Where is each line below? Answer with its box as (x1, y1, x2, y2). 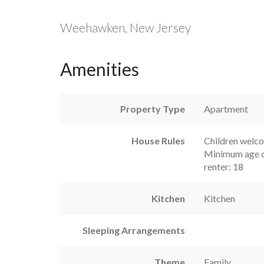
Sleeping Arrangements (82, 224, 185, 236)
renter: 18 (204, 160, 243, 172)
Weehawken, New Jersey (60, 19, 191, 35)
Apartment (204, 103, 248, 114)
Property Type (120, 103, 185, 114)
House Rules (131, 134, 185, 146)
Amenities (60, 58, 139, 80)
